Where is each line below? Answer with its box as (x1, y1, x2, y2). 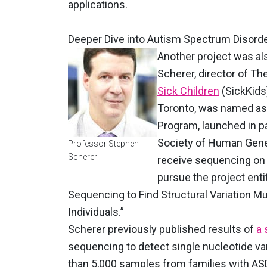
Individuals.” (68, 206, 129, 218)
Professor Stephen (68, 139, 139, 148)
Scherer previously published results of (68, 223, 256, 235)
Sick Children (157, 85, 219, 97)
